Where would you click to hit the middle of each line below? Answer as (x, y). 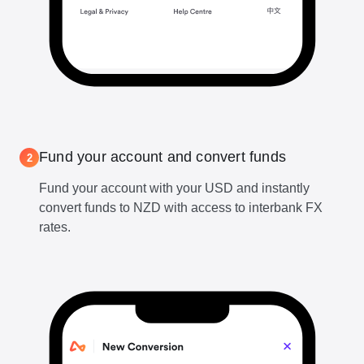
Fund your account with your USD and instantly (174, 188)
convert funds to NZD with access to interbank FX (181, 208)
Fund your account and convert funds (162, 157)
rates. (55, 227)
